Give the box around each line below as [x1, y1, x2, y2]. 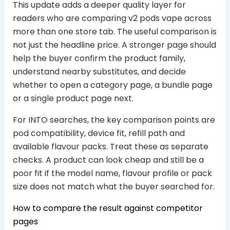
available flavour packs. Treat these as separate [12, 140, 208, 152]
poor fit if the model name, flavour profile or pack [12, 167, 212, 179]
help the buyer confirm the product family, [12, 52, 185, 64]
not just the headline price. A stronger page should [12, 39, 216, 51]
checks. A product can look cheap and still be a [12, 154, 204, 166]
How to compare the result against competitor [12, 202, 203, 214]
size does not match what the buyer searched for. [12, 180, 215, 193]
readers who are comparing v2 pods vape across [12, 12, 212, 24]
